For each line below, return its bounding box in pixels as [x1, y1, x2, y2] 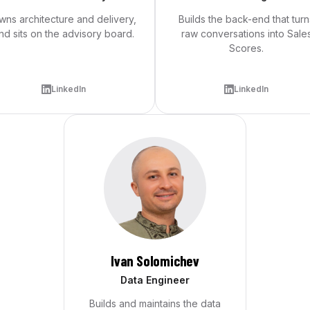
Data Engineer [120, 274, 190, 286]
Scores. [229, 42, 264, 54]
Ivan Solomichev [111, 252, 199, 269]
